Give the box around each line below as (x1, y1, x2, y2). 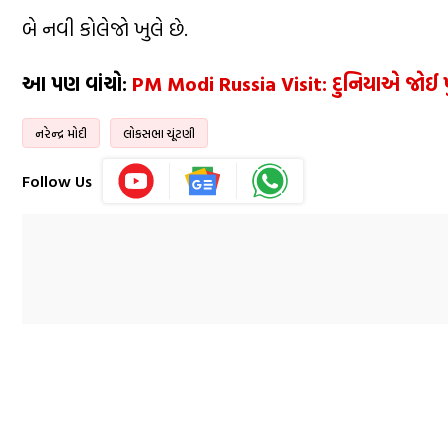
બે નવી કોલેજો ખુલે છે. (22, 12, 188, 43)
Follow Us (22, 168, 92, 193)
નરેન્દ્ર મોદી (35, 123, 87, 142)
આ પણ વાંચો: (22, 67, 132, 98)
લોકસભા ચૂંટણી (123, 123, 195, 142)
